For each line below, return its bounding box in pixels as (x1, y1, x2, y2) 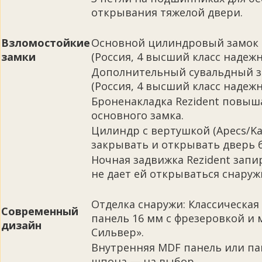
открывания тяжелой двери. (91, 5, 243, 20)
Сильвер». (91, 225, 144, 240)
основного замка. (91, 108, 184, 123)
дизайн (1, 218, 42, 233)
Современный (1, 204, 78, 219)
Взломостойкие (1, 36, 90, 50)
